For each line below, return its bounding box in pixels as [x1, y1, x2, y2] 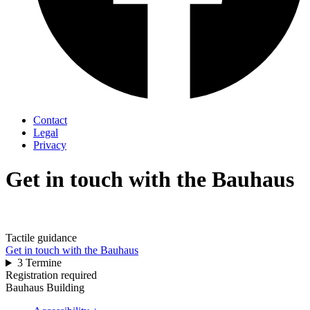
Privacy [33, 139, 66, 152]
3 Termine [17, 257, 62, 269]
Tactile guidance [6, 232, 77, 244]
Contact [33, 114, 67, 127]
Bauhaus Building [6, 282, 84, 294]
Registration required [6, 269, 97, 282]
